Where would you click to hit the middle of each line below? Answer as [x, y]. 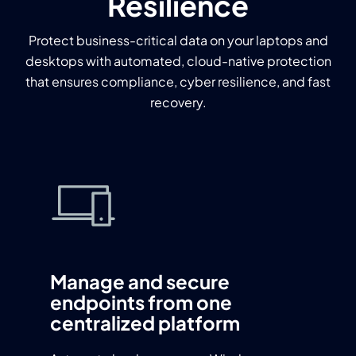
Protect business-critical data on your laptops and [178, 40]
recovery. [178, 102]
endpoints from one [141, 302]
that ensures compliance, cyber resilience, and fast [178, 81]
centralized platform [145, 323]
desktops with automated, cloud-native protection [178, 61]
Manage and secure [140, 281]
